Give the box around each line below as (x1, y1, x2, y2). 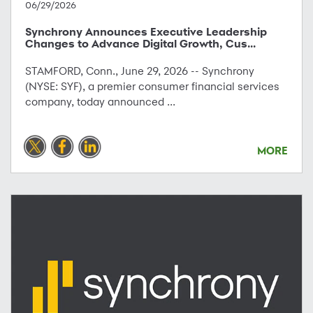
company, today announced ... (25, 94, 175, 108)
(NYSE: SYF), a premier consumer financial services (25, 79, 279, 93)
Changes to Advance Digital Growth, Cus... (25, 36, 256, 50)
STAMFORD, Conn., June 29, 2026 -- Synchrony (25, 64, 254, 78)
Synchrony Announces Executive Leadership (25, 24, 267, 38)
